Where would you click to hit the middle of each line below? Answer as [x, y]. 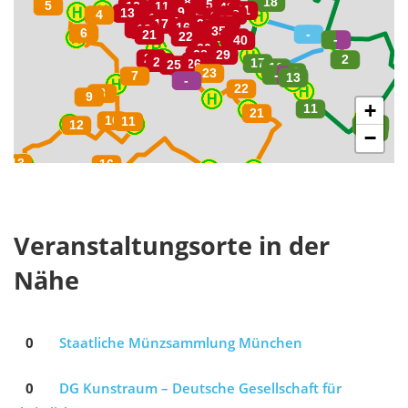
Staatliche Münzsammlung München [181, 342]
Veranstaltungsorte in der [172, 246]
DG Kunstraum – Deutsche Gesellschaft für [200, 388]
